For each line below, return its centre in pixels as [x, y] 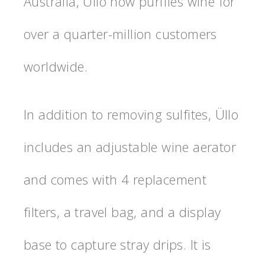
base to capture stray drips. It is [117, 244]
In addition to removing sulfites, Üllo [131, 114]
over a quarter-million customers [120, 33]
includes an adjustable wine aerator [130, 146]
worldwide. [56, 66]
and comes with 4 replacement [115, 179]
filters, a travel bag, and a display [122, 211]
